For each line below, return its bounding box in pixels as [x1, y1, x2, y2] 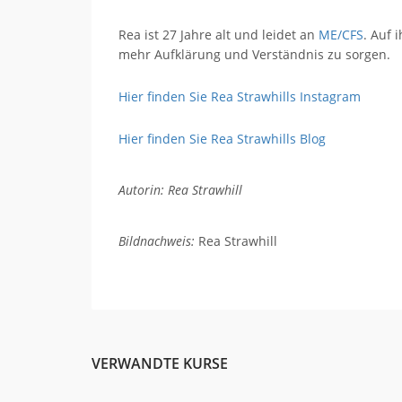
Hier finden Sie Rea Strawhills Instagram [118, 88, 361, 105]
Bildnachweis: [118, 232, 195, 249]
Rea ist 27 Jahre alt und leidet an [118, 26, 319, 43]
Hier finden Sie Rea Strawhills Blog [118, 130, 326, 147]
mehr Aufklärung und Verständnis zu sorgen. [118, 46, 390, 63]
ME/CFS [319, 26, 363, 43]
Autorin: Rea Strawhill [118, 181, 242, 198]
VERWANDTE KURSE [92, 354, 228, 373]
